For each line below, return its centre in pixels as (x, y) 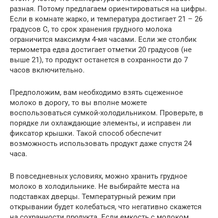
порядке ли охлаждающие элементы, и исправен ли (100, 123)
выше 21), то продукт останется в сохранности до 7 (99, 60)
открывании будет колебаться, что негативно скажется (106, 207)
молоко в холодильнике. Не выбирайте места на (95, 186)
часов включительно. (47, 70)
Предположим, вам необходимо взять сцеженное (96, 92)
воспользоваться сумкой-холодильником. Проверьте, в (107, 113)
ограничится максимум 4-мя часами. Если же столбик (103, 39)
